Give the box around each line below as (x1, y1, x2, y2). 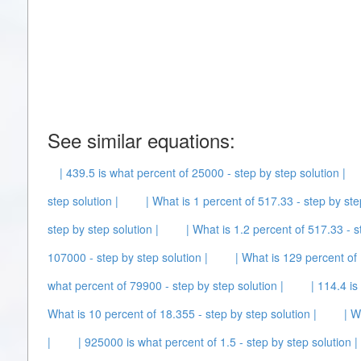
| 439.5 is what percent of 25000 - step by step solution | (60, 164, 346, 180)
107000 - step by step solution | (48, 249, 208, 265)
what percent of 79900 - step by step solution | (48, 277, 284, 293)
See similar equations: (48, 126, 235, 154)
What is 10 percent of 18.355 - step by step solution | (48, 305, 317, 322)
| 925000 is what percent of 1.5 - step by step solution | (78, 334, 358, 350)
